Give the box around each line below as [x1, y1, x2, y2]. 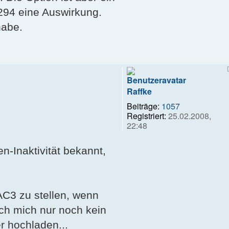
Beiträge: [127, 100, 159, 112]
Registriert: [127, 110, 166, 122]
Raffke [127, 85, 152, 98]
